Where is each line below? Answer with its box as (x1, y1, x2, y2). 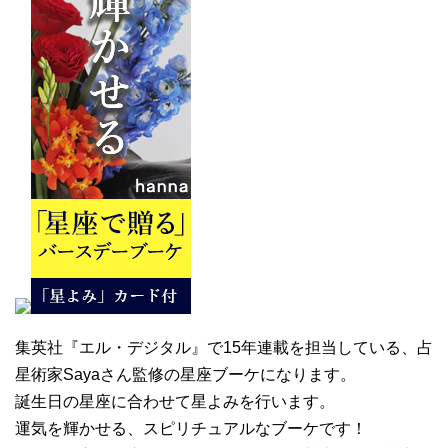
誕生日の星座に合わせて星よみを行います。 (15, 392, 335, 410)
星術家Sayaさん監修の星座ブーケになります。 (15, 365, 356, 383)
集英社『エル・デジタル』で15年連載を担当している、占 (15, 338, 433, 356)
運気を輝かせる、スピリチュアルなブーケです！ (15, 419, 367, 437)
